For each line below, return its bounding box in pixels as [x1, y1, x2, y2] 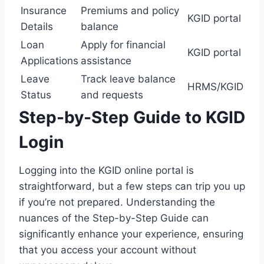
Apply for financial [81, 38, 166, 51]
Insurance [21, 4, 67, 16]
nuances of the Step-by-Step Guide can [19, 212, 209, 224]
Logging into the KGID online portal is [19, 164, 194, 176]
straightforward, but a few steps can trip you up [19, 180, 245, 192]
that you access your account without [19, 243, 196, 256]
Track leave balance [81, 72, 176, 85]
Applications [21, 54, 78, 67]
